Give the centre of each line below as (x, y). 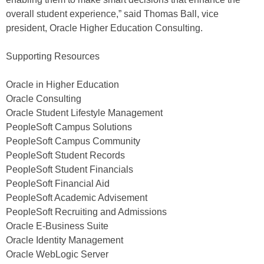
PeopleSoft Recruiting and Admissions (86, 212)
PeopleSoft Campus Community (73, 141)
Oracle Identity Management (65, 240)
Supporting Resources (53, 56)
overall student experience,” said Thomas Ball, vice (112, 14)
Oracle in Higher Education (62, 85)
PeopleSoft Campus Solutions (69, 127)
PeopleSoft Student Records (65, 155)
